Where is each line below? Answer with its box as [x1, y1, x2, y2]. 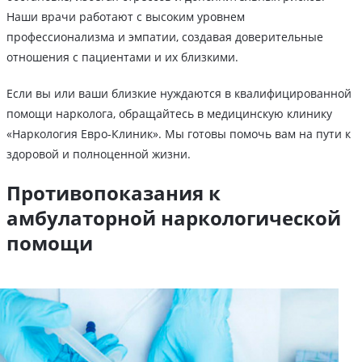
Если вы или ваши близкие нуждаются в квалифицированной [6, 86, 351, 102]
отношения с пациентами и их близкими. [6, 49, 238, 65]
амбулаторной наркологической [6, 204, 341, 232]
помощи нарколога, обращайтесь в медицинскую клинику [6, 106, 332, 122]
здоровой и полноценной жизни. [6, 146, 191, 162]
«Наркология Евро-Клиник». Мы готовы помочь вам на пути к [6, 126, 351, 142]
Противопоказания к [6, 179, 221, 207]
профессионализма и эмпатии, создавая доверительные [6, 29, 323, 45]
